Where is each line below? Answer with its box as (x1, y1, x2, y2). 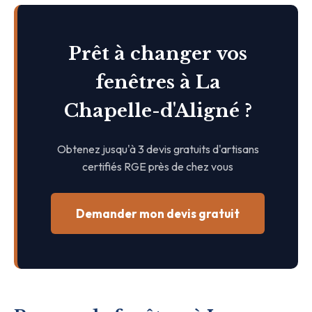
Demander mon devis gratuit (76, 205, 240, 221)
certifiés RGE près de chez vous (82, 159, 233, 173)
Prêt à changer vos (68, 42, 247, 65)
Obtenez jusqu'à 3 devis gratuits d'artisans (56, 141, 259, 156)
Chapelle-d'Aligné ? (63, 99, 252, 122)
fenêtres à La (95, 70, 221, 93)
